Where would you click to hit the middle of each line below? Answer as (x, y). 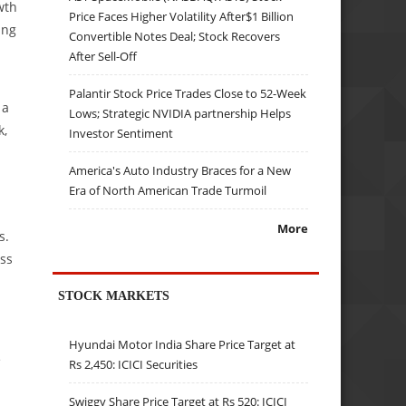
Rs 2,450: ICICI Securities (134, 365)
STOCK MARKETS (114, 295)
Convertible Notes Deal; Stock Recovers (175, 36)
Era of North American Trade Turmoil (168, 190)
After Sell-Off (103, 56)
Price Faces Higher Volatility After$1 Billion (182, 16)
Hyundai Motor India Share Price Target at (183, 345)
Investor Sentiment (121, 133)
